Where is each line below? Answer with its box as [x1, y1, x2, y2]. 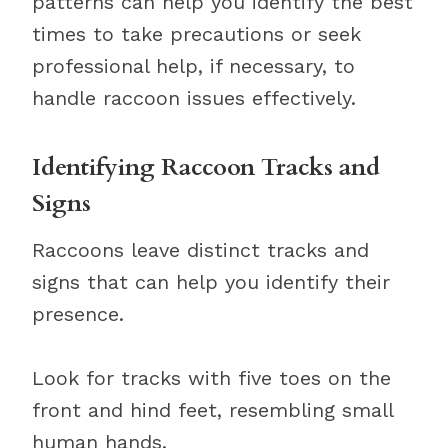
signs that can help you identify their [32, 270, 390, 294]
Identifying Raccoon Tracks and [32, 151, 380, 184]
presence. [32, 302, 124, 326]
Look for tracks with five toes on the [32, 366, 391, 390]
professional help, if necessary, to [32, 54, 355, 78]
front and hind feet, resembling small [32, 398, 393, 422]
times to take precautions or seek [32, 22, 361, 46]
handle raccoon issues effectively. [32, 86, 356, 110]
